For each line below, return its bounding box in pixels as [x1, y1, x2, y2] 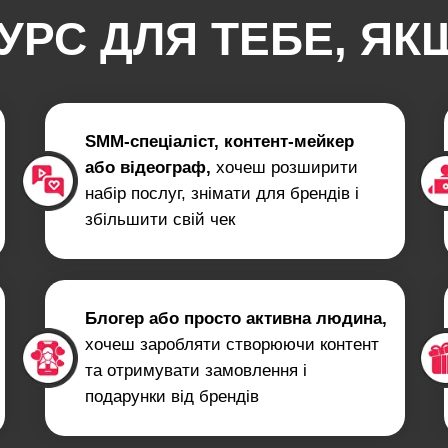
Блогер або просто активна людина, [85, 309, 387, 328]
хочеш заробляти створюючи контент [85, 335, 379, 354]
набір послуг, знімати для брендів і [85, 184, 359, 203]
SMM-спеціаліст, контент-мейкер [85, 132, 354, 151]
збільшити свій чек [85, 210, 235, 229]
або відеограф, [85, 158, 211, 177]
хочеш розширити [211, 158, 358, 177]
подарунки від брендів [85, 387, 259, 406]
